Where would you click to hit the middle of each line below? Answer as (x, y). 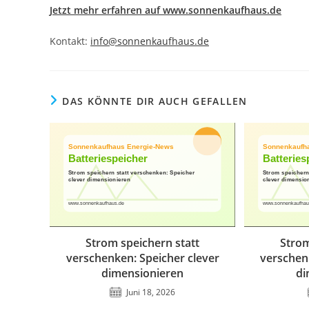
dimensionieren (143, 273)
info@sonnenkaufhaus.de (150, 41)
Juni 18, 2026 (151, 292)
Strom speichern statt (143, 243)
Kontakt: (70, 41)
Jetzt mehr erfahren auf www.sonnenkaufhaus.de (166, 10)
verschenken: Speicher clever (142, 258)
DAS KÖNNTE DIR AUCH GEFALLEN (155, 101)
